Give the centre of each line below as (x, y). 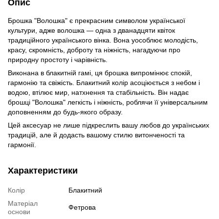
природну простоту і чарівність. (58, 59)
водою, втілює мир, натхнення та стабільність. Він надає (98, 92)
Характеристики (43, 170)
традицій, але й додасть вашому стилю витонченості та (96, 135)
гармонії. (22, 144)
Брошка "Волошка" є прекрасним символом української (97, 20)
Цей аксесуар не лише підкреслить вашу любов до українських (109, 125)
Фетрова (82, 207)
